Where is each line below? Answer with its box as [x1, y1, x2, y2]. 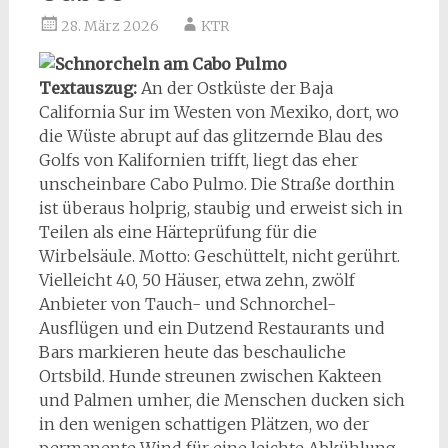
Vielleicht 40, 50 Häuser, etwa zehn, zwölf [38, 269, 355, 290]
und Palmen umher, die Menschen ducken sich [38, 389, 405, 410]
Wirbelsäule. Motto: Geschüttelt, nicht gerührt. [38, 245, 400, 266]
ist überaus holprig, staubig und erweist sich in [38, 197, 403, 218]
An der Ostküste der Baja [140, 77, 333, 98]
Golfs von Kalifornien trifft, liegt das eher [38, 149, 358, 170]
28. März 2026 [60, 16, 159, 35]
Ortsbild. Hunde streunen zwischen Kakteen [38, 365, 382, 386]
